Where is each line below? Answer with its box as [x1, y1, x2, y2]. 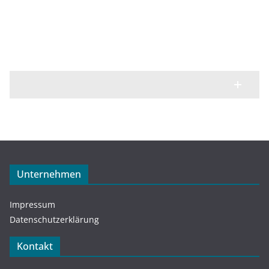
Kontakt [17, 239, 53, 253]
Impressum [10, 198, 55, 210]
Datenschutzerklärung [10, 213, 99, 225]
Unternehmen [17, 167, 81, 181]
